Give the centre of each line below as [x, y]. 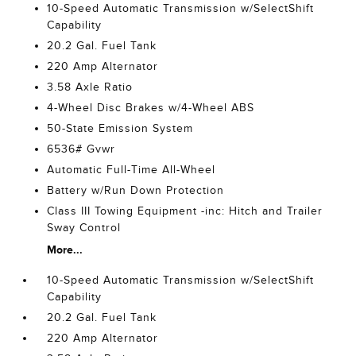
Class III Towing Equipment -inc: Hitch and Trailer [185, 211]
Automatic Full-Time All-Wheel [132, 170]
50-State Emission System [120, 128]
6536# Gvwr [81, 149]
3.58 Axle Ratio [90, 87]
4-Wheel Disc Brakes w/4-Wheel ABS [151, 108]
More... [65, 250]
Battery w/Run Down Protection [136, 190]
